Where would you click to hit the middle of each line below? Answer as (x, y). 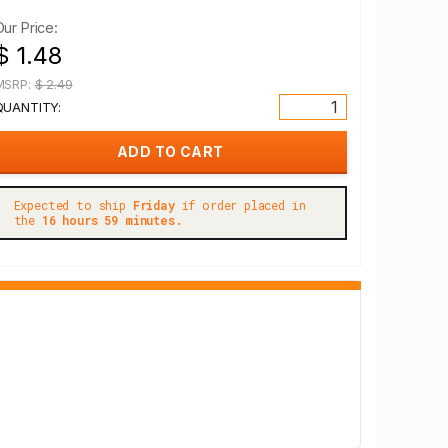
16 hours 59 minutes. (112, 220)
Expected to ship (73, 205)
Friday (153, 205)
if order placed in (240, 205)
